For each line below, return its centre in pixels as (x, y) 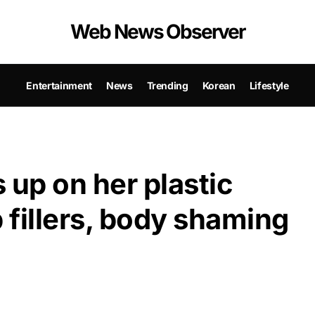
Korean (219, 85)
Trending (167, 85)
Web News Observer (157, 32)
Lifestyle (269, 85)
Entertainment (59, 85)
